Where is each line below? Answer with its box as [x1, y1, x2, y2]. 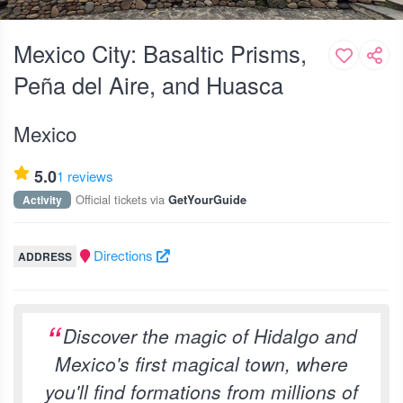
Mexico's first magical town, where [55, 350, 348, 377]
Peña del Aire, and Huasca [13, 68, 283, 101]
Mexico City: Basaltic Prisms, [13, 37, 307, 69]
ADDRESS [18, 248, 72, 264]
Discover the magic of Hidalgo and [63, 322, 357, 349]
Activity [22, 192, 62, 208]
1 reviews [57, 166, 113, 185]
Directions [93, 246, 157, 264]
